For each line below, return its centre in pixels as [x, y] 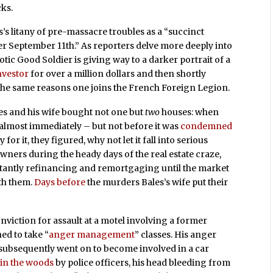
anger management [92, 234]
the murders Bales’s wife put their [157, 183]
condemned [207, 126]
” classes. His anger [176, 234]
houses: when [190, 112]
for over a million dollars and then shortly [118, 74]
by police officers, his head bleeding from [142, 262]
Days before [60, 183]
